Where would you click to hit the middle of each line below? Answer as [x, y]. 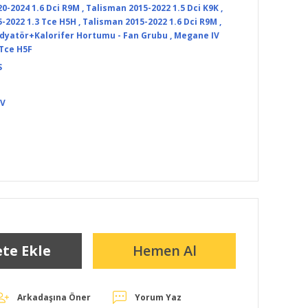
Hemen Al [164, 251]
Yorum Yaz [158, 297]
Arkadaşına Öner [54, 297]
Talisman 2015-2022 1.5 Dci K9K [152, 8]
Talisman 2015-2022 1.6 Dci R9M [150, 22]
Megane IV [196, 35]
